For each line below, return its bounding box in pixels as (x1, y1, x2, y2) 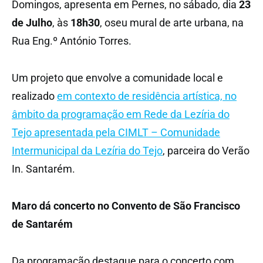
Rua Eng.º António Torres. (12, 34, 131, 47)
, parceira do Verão (163, 144, 249, 157)
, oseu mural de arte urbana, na (100, 16, 244, 29)
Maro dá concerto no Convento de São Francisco (12, 199, 240, 212)
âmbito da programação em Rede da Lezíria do (12, 107, 230, 120)
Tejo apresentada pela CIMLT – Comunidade (12, 126, 220, 139)
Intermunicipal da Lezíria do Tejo (12, 144, 163, 157)
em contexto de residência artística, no (57, 89, 237, 102)
